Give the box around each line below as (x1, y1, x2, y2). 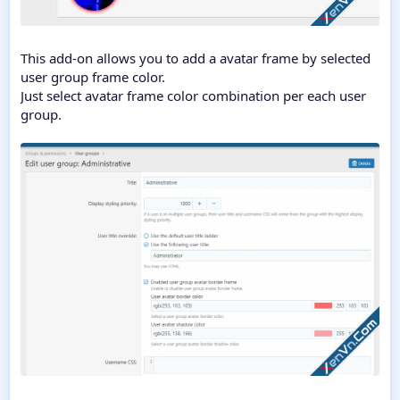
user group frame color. (21, 68, 165, 87)
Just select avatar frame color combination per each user (21, 87, 366, 105)
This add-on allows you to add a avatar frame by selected (21, 49, 371, 68)
